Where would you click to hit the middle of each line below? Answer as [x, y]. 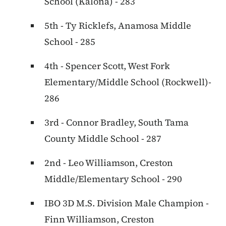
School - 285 [70, 42]
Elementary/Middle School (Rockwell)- [128, 82]
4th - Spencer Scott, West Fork [107, 66]
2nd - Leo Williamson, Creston [109, 163]
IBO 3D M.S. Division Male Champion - [127, 203]
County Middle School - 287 [103, 139]
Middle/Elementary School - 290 [113, 179]
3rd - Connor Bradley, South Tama [117, 123]
